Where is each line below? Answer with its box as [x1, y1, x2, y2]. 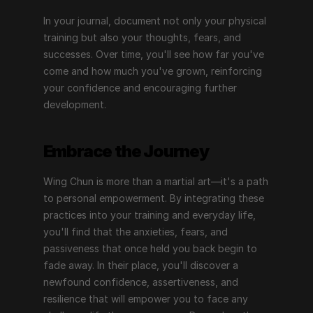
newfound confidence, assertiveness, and [43, 276, 238, 288]
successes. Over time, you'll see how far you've [43, 48, 264, 60]
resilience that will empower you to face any [43, 293, 248, 305]
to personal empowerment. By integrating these [43, 192, 264, 204]
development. [43, 99, 106, 110]
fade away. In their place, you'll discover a [43, 259, 238, 271]
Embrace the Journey [43, 141, 209, 161]
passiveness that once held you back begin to [43, 242, 257, 254]
